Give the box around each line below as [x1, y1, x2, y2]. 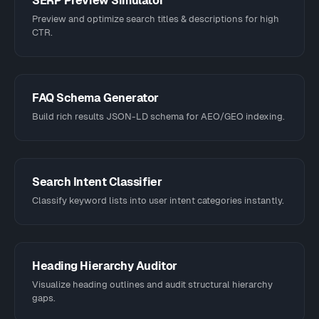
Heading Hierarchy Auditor [32, 259, 177, 273]
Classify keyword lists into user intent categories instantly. [32, 195, 284, 206]
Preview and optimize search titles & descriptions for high [32, 14, 279, 24]
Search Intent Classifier [32, 175, 162, 189]
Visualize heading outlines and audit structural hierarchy [32, 279, 273, 290]
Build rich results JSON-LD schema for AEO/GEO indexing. [32, 111, 285, 122]
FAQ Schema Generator [32, 91, 159, 105]
